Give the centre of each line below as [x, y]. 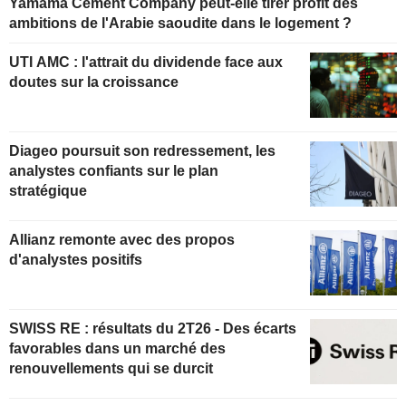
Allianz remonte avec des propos [122, 239]
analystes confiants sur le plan [114, 171]
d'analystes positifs [76, 259]
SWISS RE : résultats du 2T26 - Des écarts [51, 328]
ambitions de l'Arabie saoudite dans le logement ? [180, 24]
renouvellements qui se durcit [111, 368]
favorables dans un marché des [117, 348]
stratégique [48, 191]
